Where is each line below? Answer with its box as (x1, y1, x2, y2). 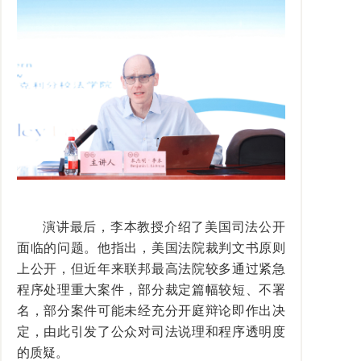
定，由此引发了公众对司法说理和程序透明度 (17, 324, 285, 338)
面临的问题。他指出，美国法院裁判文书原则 (17, 240, 285, 255)
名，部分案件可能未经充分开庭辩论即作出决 (17, 303, 285, 317)
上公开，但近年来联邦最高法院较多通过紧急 (17, 261, 285, 276)
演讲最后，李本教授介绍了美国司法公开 (43, 219, 285, 234)
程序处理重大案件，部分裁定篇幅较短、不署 (17, 282, 285, 297)
